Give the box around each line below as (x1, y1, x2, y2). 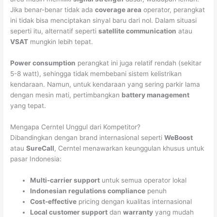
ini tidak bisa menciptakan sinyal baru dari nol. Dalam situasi (10, 16, 197, 25)
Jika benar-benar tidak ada (10, 6, 95, 14)
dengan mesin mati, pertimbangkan (10, 91, 122, 99)
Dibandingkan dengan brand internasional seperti (10, 134, 165, 142)
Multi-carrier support (30, 176, 100, 185)
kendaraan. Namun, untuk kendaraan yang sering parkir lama (10, 80, 201, 89)
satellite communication (98, 27, 177, 35)
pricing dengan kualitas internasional (77, 198, 192, 206)
